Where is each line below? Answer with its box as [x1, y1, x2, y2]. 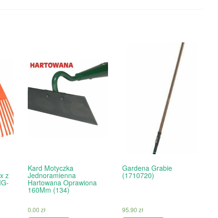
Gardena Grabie [122, 163, 172, 173]
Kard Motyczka [27, 163, 73, 173]
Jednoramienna [27, 170, 76, 180]
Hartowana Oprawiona [27, 177, 97, 187]
